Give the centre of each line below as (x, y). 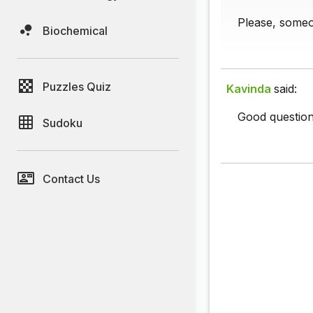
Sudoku (63, 123)
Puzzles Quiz (77, 86)
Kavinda (249, 88)
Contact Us (71, 179)
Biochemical (75, 30)
